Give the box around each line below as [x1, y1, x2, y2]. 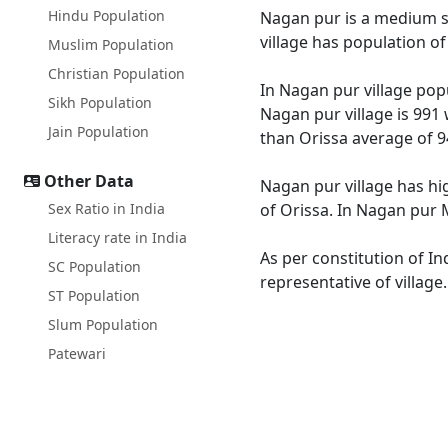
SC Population [48, 257, 141, 276]
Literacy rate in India [48, 228, 187, 247]
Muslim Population [48, 35, 174, 54]
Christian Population [48, 64, 185, 83]
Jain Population [48, 122, 149, 141]
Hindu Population [48, 6, 165, 25]
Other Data [44, 170, 134, 192]
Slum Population [48, 315, 158, 334]
